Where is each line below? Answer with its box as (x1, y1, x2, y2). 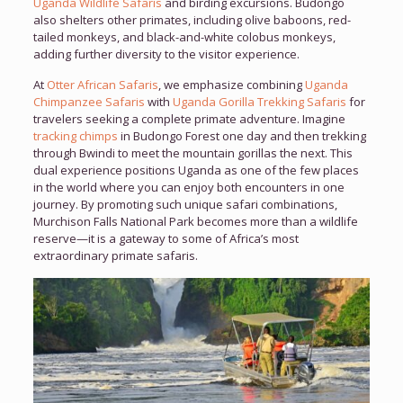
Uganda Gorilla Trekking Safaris (172, 94, 346, 111)
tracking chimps (32, 128, 118, 145)
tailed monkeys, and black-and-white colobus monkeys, (32, 29, 336, 46)
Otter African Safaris (46, 76, 158, 94)
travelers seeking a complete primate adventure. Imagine (32, 111, 345, 128)
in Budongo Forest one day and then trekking (117, 128, 366, 145)
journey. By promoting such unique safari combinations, (32, 196, 337, 213)
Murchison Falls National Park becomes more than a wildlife (32, 213, 358, 230)
